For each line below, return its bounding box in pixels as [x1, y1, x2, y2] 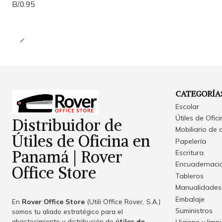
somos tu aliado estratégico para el [12, 207, 123, 216]
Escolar [175, 102, 199, 111]
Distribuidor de [12, 115, 122, 136]
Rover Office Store [22, 197, 85, 206]
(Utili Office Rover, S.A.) [85, 197, 161, 206]
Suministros [175, 206, 213, 215]
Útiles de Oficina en [12, 131, 150, 152]
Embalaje [175, 194, 205, 204]
